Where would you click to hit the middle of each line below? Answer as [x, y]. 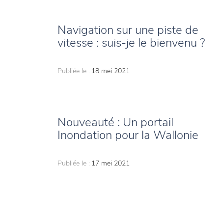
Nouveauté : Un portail [115, 123]
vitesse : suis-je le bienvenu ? [131, 43]
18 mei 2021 [110, 71]
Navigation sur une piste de [128, 30]
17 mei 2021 [110, 164]
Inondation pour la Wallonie [128, 135]
